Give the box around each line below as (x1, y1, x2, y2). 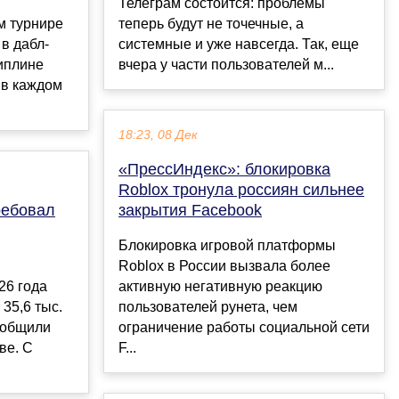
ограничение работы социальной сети (118, 320, 370, 336)
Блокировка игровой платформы (118, 238, 336, 254)
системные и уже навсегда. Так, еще (118, 37, 359, 53)
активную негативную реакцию (118, 279, 322, 295)
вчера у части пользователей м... (118, 57, 334, 73)
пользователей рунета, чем (118, 299, 297, 315)
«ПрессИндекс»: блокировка (118, 160, 330, 179)
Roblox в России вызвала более (118, 258, 330, 274)
